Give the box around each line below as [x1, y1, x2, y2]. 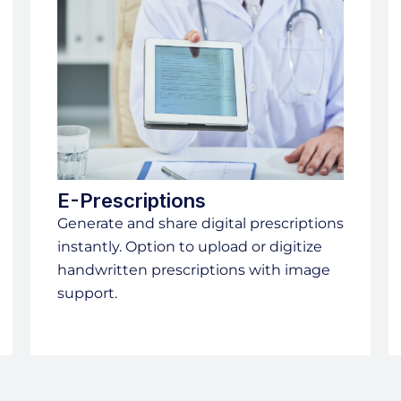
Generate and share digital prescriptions [57, 215, 344, 233]
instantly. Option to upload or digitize [57, 238, 322, 256]
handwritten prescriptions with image [57, 261, 330, 279]
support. [57, 285, 117, 303]
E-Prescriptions [57, 189, 206, 213]
